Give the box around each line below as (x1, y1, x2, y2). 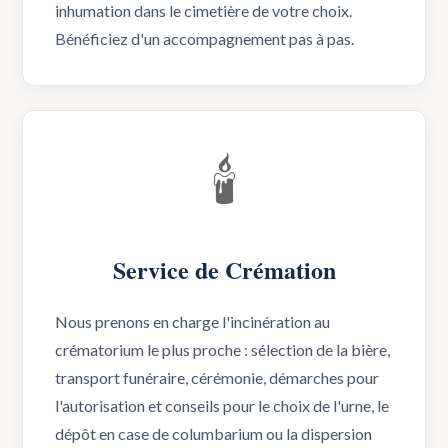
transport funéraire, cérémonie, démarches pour (55, 368, 380, 387)
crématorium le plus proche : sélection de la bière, (55, 340, 391, 359)
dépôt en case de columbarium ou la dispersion (55, 424, 373, 443)
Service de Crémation (112, 252, 336, 287)
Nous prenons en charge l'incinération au (55, 312, 331, 331)
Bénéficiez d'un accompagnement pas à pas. (55, 29, 355, 48)
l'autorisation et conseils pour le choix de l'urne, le (55, 396, 390, 415)
